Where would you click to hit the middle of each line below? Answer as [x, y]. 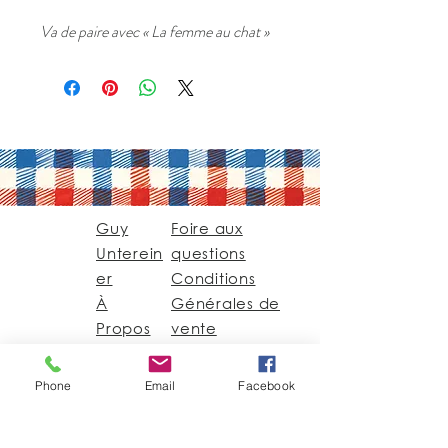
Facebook [266, 385]
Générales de [225, 303]
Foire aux [207, 228]
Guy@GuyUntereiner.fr [184, 411]
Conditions [213, 278]
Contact [129, 353]
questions [208, 253]
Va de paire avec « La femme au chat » [154, 31]
